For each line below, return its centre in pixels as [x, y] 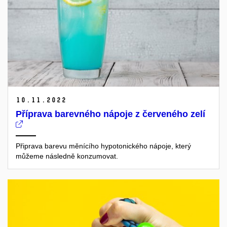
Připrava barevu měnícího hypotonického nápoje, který [103, 146]
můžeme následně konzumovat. [67, 156]
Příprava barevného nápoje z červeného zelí [110, 114]
